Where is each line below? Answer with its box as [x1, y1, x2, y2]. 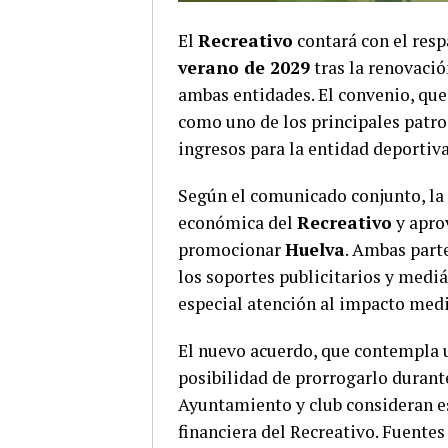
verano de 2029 [178, 56, 310, 80]
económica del [178, 211, 297, 235]
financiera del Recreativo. [178, 420, 378, 444]
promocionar [178, 238, 285, 262]
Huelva [285, 238, 345, 262]
